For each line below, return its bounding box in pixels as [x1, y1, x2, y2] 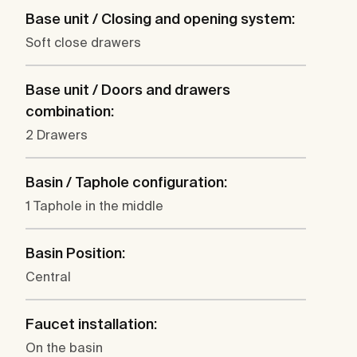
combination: [25, 103, 114, 120]
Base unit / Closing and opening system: [25, 10, 295, 28]
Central [25, 269, 71, 284]
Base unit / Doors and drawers [25, 81, 230, 99]
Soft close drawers [25, 35, 141, 50]
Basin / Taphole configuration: [25, 174, 227, 191]
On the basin [25, 340, 103, 355]
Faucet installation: [25, 316, 157, 333]
